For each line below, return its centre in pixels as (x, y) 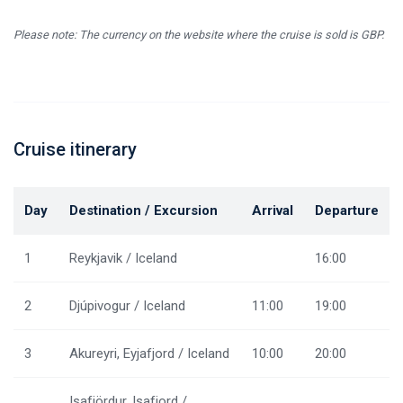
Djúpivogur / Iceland (127, 306)
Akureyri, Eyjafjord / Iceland (149, 354)
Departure (347, 211)
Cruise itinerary (75, 150)
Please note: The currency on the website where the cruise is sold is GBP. (199, 35)
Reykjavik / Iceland (123, 259)
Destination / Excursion (143, 211)
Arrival (273, 211)
